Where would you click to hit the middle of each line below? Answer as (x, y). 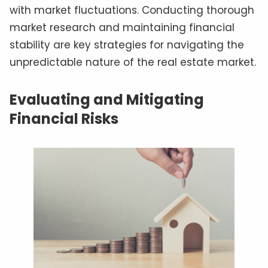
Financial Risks (64, 119)
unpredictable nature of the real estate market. (133, 63)
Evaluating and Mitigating (107, 100)
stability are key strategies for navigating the (127, 45)
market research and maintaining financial (122, 28)
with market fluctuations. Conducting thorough (132, 10)
